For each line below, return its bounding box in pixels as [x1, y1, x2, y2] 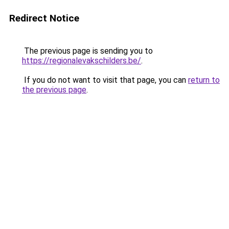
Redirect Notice [9, 12, 79, 24]
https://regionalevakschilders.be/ [22, 56, 141, 65]
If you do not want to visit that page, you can [22, 75, 188, 85]
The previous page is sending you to [22, 46, 153, 56]
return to [188, 75, 220, 85]
